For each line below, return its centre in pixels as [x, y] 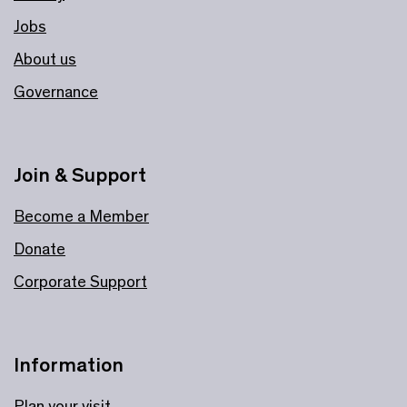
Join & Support [80, 174]
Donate [40, 248]
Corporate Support [80, 281]
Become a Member [81, 216]
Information [69, 364]
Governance [56, 91]
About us [45, 59]
